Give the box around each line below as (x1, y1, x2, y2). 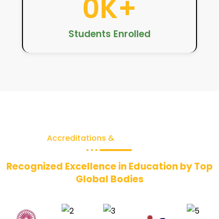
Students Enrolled (68, 27, 151, 41)
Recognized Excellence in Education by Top (6, 160, 213, 173)
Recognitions (116, 132, 172, 144)
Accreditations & (47, 132, 116, 144)
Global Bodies (75, 173, 144, 186)
